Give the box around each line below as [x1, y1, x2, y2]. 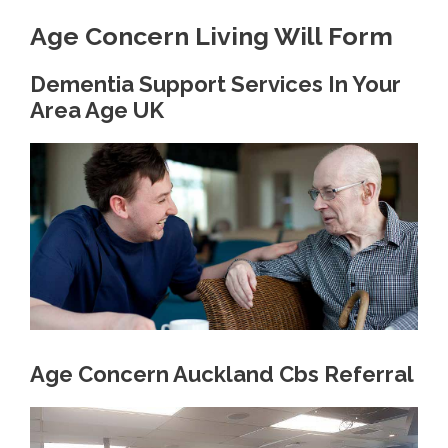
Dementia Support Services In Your [30, 70, 401, 97]
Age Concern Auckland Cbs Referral [30, 361, 414, 388]
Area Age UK [30, 96, 164, 123]
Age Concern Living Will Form [30, 20, 393, 51]
